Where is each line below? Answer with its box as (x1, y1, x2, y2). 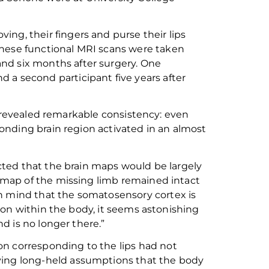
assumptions (70, 254, 134, 266)
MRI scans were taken (76, 43, 184, 55)
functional (24, 43, 77, 55)
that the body (133, 254, 204, 266)
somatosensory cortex (77, 189, 186, 201)
